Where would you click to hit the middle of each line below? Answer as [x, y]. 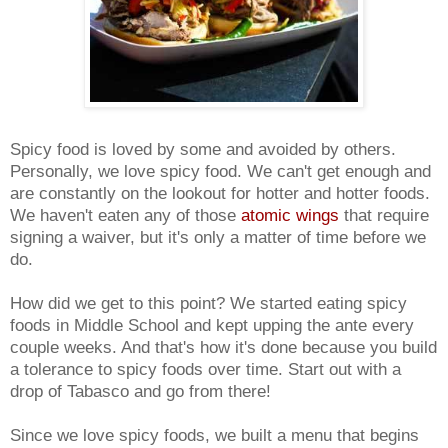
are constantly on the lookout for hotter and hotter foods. [220, 192]
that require [384, 214]
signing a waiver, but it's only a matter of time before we [218, 236]
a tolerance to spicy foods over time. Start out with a [205, 368]
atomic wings [290, 214]
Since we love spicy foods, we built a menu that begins [214, 434]
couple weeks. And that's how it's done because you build [223, 346]
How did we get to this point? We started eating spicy [208, 302]
